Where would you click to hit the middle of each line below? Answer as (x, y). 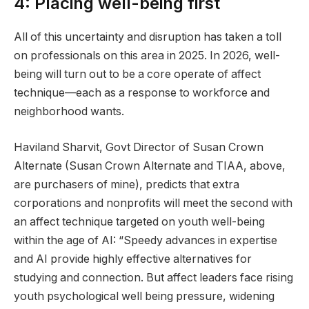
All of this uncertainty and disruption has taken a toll (148, 37)
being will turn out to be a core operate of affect (137, 74)
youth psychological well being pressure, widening (144, 296)
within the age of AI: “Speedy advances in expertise (146, 240)
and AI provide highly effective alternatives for (133, 259)
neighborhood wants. (69, 112)
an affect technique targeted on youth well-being (139, 221)
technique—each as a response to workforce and (142, 93)
